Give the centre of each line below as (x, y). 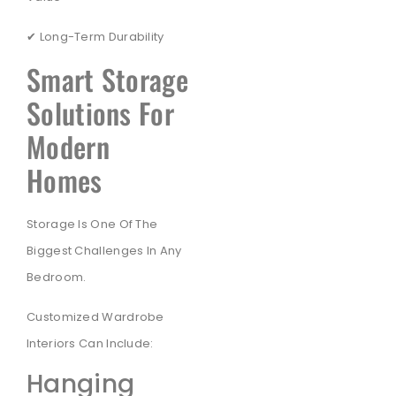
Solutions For (100, 113)
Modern (68, 147)
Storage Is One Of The (92, 225)
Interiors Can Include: (90, 343)
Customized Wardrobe (95, 316)
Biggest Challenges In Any (104, 251)
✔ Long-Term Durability (95, 36)
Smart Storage (107, 80)
